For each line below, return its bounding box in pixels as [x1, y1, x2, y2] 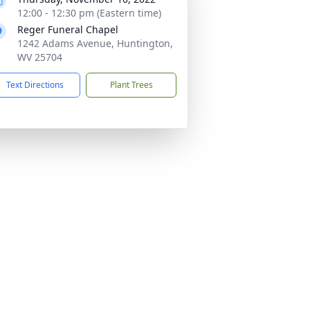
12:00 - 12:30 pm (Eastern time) [17, 6, 161, 19]
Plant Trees [109, 79, 153, 91]
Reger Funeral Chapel [17, 23, 118, 36]
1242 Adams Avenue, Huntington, [17, 37, 173, 50]
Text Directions [6, 79, 64, 91]
